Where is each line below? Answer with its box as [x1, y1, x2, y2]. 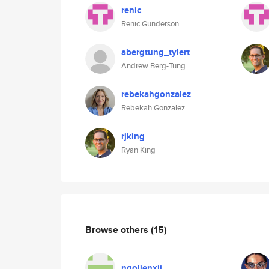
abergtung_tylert [121, 46, 190, 59]
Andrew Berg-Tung [121, 60, 186, 71]
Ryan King [121, 144, 156, 156]
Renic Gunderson [121, 18, 179, 29]
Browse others [85, 222, 151, 237]
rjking [121, 130, 145, 143]
